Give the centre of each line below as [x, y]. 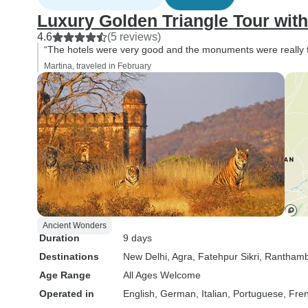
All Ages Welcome [162, 275]
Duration [59, 238]
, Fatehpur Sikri [226, 256]
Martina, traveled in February [98, 66]
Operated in [67, 294]
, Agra [180, 256]
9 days [137, 238]
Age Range [65, 275]
